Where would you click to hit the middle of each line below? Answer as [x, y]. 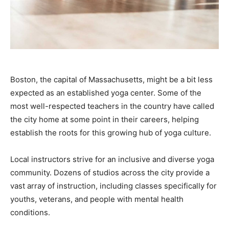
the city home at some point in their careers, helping [105, 120]
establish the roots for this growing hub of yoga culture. [111, 133]
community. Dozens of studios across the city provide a [110, 173]
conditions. [30, 213]
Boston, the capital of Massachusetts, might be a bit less [111, 80]
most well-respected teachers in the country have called [112, 106]
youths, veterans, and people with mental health [97, 199]
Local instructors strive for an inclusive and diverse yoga [112, 159]
